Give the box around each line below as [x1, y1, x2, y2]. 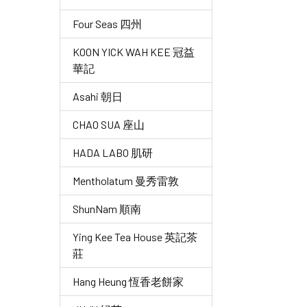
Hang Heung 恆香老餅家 [73, 275, 184, 288]
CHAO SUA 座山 [73, 118, 145, 131]
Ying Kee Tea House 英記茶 [73, 230, 197, 243]
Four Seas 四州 [73, 17, 142, 30]
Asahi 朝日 [73, 90, 123, 103]
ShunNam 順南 [73, 202, 141, 215]
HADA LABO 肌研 [73, 146, 153, 159]
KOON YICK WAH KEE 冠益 [73, 45, 195, 58]
